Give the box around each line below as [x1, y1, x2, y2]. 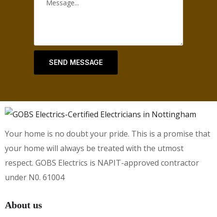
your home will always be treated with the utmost [5, 142, 184, 154]
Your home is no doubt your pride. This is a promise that [5, 128, 210, 139]
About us [5, 199, 42, 210]
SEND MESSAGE [49, 58, 103, 66]
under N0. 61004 [5, 171, 64, 183]
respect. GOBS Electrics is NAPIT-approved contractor [5, 157, 199, 168]
